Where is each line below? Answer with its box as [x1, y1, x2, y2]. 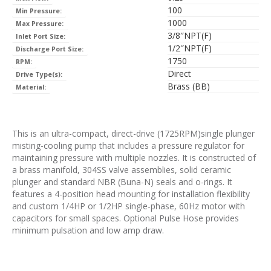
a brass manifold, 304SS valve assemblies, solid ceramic [12, 164, 231, 176]
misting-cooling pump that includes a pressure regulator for [12, 140, 244, 152]
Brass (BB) [168, 80, 210, 93]
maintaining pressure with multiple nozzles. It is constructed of [12, 152, 256, 164]
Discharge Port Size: [16, 45, 84, 54]
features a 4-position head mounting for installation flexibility [12, 188, 250, 200]
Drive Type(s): [16, 70, 63, 79]
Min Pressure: [16, 7, 62, 16]
